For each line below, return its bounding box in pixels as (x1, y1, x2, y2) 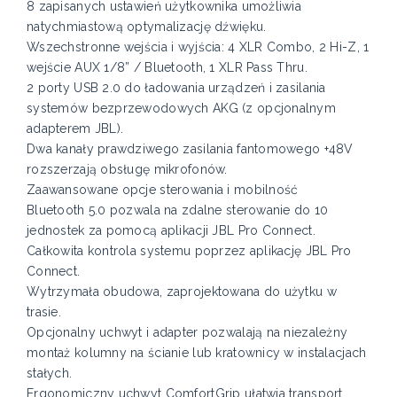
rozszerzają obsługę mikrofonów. (27, 162, 228, 177)
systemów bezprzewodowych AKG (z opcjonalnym (27, 101, 337, 116)
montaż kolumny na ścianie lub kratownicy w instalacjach (27, 346, 367, 361)
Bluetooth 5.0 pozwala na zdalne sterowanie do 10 (27, 203, 329, 218)
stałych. (27, 366, 73, 381)
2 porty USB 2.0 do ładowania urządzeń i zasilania (27, 81, 326, 96)
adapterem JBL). (27, 121, 124, 136)
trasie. (27, 305, 61, 320)
